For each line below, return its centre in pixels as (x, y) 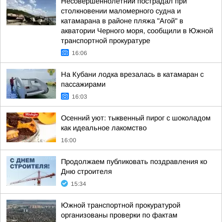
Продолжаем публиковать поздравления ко (134, 162)
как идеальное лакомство (104, 128)
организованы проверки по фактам (119, 215)
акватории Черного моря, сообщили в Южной (137, 31)
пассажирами (83, 84)
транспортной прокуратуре (106, 41)
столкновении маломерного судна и (121, 11)
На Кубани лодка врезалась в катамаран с (132, 74)
